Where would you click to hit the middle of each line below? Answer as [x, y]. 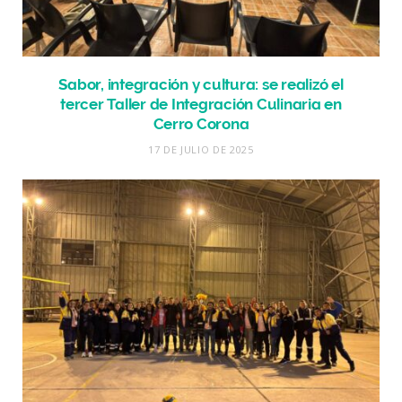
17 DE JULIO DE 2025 [201, 149]
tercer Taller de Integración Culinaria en [201, 104]
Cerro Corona [201, 123]
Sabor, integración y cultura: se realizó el [201, 84]
